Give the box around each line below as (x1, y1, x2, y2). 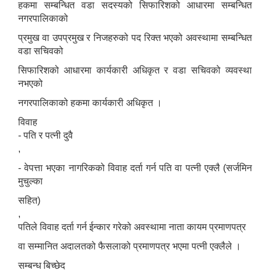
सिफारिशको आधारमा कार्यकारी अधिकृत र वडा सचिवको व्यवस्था (18, 65, 252, 76)
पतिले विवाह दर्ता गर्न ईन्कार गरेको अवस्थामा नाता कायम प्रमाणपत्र (18, 222, 246, 233)
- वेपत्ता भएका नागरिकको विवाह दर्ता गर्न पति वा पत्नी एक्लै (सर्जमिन (18, 163, 252, 174)
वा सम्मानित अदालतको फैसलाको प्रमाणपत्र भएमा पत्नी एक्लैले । (18, 241, 241, 252)
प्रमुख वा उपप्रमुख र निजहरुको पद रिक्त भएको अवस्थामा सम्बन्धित (18, 33, 252, 43)
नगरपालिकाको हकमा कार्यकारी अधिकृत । (18, 98, 162, 108)
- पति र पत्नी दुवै (18, 130, 73, 141)
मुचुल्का (18, 176, 43, 187)
